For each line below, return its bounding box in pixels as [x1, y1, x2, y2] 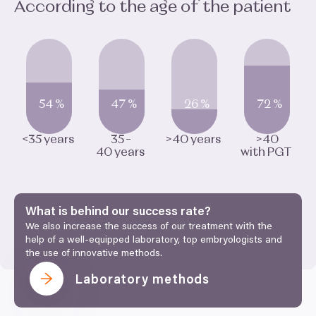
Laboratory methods [75, 274, 210, 287]
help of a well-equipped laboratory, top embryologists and [25, 236, 282, 245]
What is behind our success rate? [25, 207, 214, 219]
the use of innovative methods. [25, 249, 165, 259]
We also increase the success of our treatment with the [25, 222, 272, 232]
